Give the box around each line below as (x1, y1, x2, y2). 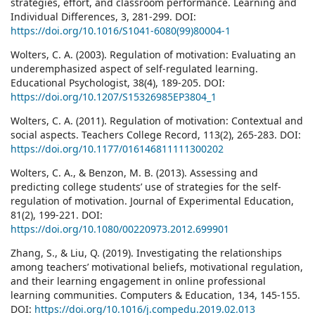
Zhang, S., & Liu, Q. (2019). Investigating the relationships (11, 246, 282, 260)
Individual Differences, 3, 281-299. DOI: (11, 10, 196, 24)
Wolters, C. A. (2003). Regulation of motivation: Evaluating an (11, 48, 296, 62)
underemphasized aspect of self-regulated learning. (11, 62, 258, 76)
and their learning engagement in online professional (11, 274, 266, 288)
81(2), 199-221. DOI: (11, 208, 103, 222)
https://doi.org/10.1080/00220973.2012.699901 (11, 222, 229, 236)
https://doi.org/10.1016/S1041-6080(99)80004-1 (11, 24, 231, 38)
